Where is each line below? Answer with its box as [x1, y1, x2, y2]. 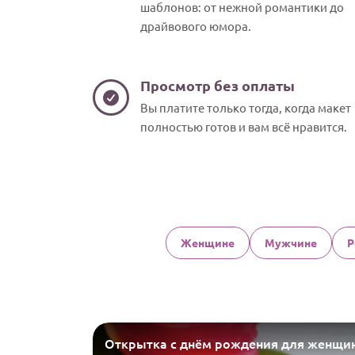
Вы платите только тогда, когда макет [140, 100, 351, 115]
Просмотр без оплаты [140, 76, 295, 94]
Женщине [180, 235, 235, 250]
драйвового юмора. [140, 18, 251, 33]
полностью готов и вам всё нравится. [140, 119, 347, 134]
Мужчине [264, 235, 317, 250]
